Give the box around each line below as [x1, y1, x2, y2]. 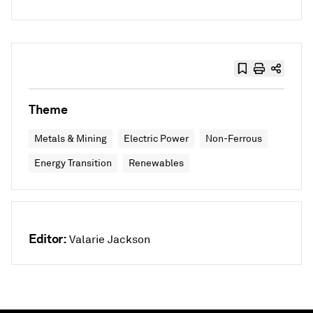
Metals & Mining [34, 133, 107, 145]
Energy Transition [34, 157, 112, 169]
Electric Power [124, 133, 189, 145]
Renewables [129, 157, 184, 169]
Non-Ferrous [205, 133, 262, 145]
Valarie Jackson [69, 233, 151, 247]
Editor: [29, 231, 67, 247]
